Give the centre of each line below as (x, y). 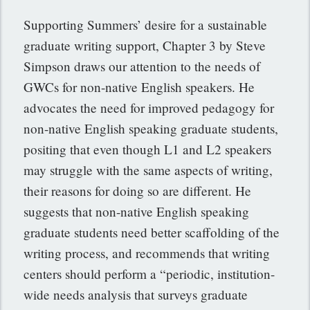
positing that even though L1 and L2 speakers (148, 149)
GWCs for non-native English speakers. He (139, 87)
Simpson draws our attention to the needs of (142, 66)
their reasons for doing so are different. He (138, 191)
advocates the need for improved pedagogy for (149, 108)
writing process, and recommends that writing (147, 253)
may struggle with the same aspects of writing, (148, 170)
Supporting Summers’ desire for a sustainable (146, 25)
